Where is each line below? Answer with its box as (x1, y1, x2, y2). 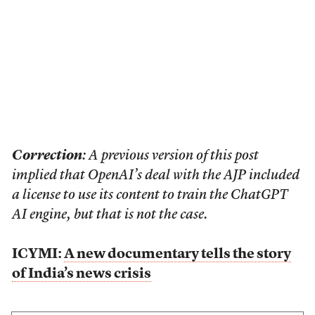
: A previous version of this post (82, 148, 259, 163)
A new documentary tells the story (63, 247, 291, 262)
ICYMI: (11, 247, 64, 262)
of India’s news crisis (11, 266, 151, 281)
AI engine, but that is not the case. (11, 207, 207, 222)
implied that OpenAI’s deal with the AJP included (11, 168, 300, 183)
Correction (11, 148, 82, 163)
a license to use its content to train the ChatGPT (11, 188, 288, 202)
